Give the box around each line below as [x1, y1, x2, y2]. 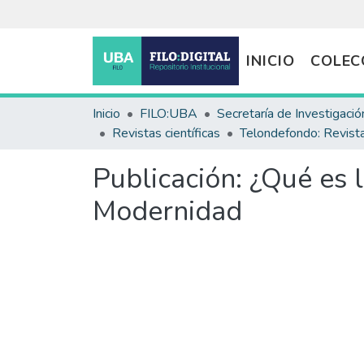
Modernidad [93, 193, 242, 230]
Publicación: [93, 160, 249, 197]
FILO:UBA [140, 105, 197, 123]
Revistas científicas [112, 124, 220, 142]
